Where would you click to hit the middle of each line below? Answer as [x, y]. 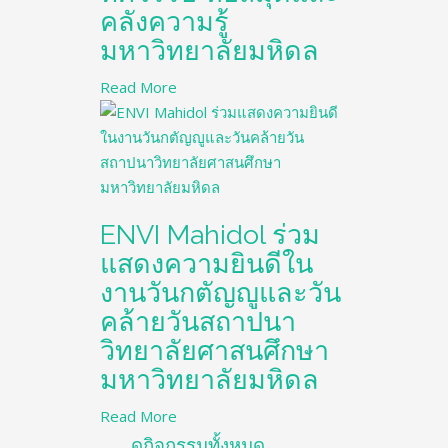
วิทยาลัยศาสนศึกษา [214, 350]
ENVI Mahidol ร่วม [210, 234]
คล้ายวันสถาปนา [198, 321]
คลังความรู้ [164, 21]
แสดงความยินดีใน [206, 263]
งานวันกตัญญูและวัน [220, 292]
